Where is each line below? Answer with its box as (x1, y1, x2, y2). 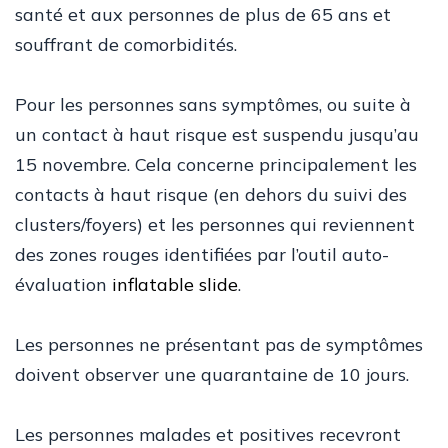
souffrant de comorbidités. (15, 33, 237, 56)
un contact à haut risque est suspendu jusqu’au (15, 123, 419, 146)
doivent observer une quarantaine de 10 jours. (15, 363, 409, 386)
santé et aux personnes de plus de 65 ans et (15, 3, 391, 26)
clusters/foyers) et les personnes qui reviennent (15, 213, 415, 236)
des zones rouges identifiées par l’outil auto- (15, 243, 389, 266)
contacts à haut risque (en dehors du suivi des (15, 183, 407, 206)
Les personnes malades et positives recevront (15, 423, 401, 446)
